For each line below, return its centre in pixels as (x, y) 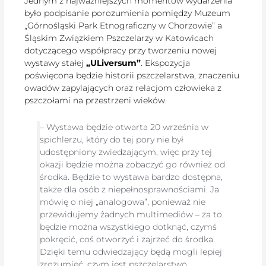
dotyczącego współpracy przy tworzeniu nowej (121, 50)
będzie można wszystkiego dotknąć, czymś (129, 227)
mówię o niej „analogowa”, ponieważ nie (123, 202)
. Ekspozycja (166, 63)
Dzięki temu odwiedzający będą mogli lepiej (131, 252)
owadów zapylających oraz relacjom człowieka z (123, 88)
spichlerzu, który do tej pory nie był (112, 140)
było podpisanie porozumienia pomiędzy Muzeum (128, 13)
